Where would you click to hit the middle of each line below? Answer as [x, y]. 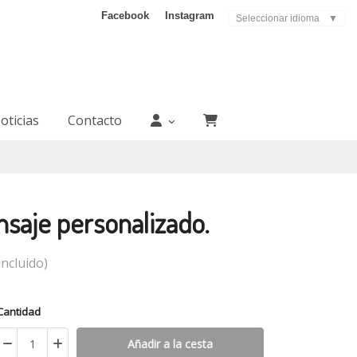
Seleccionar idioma [278, 19]
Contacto [94, 120]
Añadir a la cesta [170, 344]
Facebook [125, 15]
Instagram [190, 15]
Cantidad [22, 312]
